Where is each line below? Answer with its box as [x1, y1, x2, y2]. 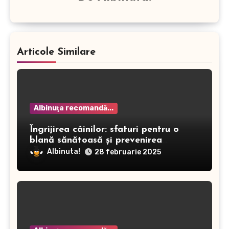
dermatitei [30, 146, 76, 156]
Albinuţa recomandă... [34, 103, 113, 112]
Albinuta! [47, 147, 80, 156]
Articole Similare [17, 47, 96, 57]
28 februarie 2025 [95, 147, 161, 156]
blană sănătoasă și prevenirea [30, 135, 162, 145]
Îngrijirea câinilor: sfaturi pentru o [30, 124, 179, 134]
